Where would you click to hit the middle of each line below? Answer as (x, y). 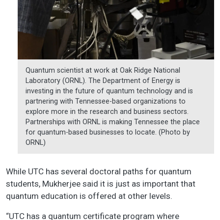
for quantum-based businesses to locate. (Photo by (108, 133)
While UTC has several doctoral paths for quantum (99, 172)
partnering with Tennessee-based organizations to (106, 102)
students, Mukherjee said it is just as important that (101, 184)
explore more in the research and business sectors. (107, 112)
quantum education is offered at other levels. (90, 196)
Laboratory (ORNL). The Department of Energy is (103, 81)
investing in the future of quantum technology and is (109, 91)
